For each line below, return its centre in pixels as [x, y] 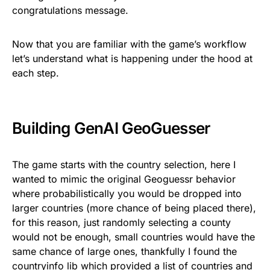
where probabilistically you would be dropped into [127, 193]
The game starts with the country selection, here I [124, 164]
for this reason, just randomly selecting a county [121, 222]
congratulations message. [70, 10]
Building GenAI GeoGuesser [111, 128]
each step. [36, 73]
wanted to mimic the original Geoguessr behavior [124, 179]
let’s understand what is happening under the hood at [132, 58]
